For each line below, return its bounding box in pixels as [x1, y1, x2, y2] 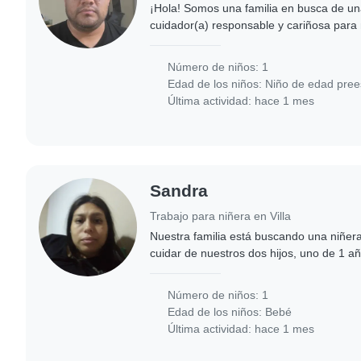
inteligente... [150, 52, 213, 65]
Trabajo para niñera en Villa [150, 209, 292, 222]
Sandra [150, 180, 209, 200]
